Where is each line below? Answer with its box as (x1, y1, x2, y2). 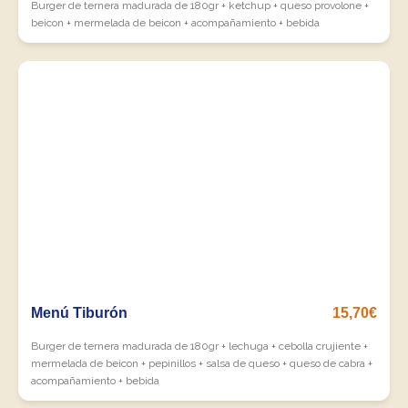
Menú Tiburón (31, 305, 127, 321)
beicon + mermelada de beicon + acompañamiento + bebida (31, 16, 320, 29)
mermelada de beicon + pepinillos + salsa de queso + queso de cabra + (31, 357, 372, 370)
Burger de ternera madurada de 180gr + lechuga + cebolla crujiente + (31, 340, 368, 352)
